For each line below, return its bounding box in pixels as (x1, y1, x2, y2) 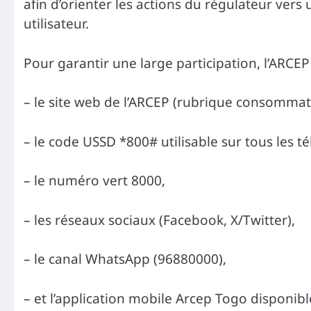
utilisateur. (24, 15, 89, 33)
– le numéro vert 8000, (24, 171, 165, 190)
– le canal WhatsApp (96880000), (24, 250, 226, 269)
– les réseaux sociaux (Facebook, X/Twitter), (24, 210, 295, 229)
